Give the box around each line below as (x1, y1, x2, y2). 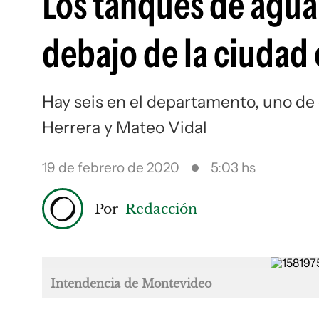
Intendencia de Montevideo (51, 276, 211, 291)
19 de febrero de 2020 (42, 159, 179, 176)
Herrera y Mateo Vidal (42, 117, 207, 137)
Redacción (125, 199, 197, 217)
